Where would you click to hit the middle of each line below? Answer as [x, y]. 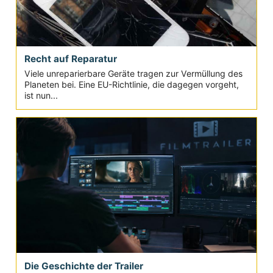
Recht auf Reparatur [70, 59]
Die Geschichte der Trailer [83, 266]
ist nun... [41, 95]
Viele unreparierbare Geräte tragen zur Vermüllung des [133, 73]
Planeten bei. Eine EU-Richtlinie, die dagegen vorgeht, [131, 84]
